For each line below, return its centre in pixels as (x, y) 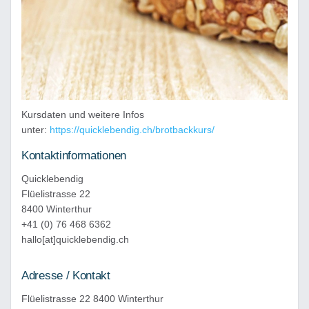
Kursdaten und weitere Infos (83, 115)
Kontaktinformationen (74, 156)
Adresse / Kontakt (66, 276)
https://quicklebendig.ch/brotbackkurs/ (132, 130)
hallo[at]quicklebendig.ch (75, 240)
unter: (36, 130)
